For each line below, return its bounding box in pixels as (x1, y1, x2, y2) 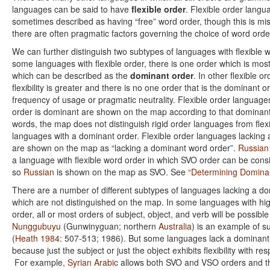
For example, (12, 256, 67, 269)
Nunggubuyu (12, 220, 61, 233)
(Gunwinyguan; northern (61, 220, 159, 233)
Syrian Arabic (67, 256, 118, 269)
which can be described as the (12, 69, 130, 82)
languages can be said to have (12, 3, 131, 16)
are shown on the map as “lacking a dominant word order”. (12, 142, 238, 154)
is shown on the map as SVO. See (54, 166, 188, 178)
